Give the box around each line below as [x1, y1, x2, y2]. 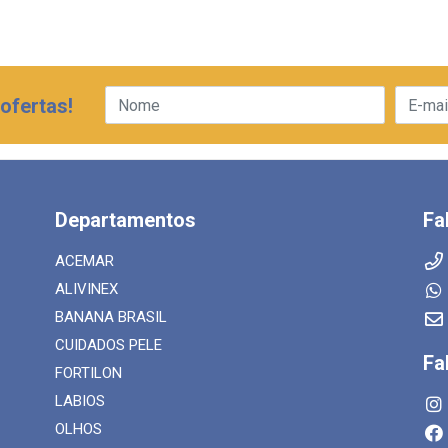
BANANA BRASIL [54, 308, 167, 326]
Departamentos [54, 208, 196, 232]
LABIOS [54, 392, 105, 410]
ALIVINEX [54, 280, 118, 298]
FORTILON [54, 364, 122, 382]
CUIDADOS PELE [54, 336, 162, 354]
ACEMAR [54, 252, 114, 270]
